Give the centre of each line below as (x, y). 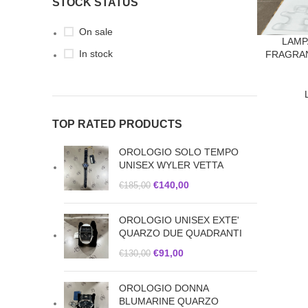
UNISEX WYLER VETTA (171, 165)
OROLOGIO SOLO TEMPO (179, 152)
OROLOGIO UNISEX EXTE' (179, 220)
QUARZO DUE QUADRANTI (180, 233)
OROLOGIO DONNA (164, 288)
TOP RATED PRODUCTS (117, 124)
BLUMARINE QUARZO (169, 301)
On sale (96, 31)
